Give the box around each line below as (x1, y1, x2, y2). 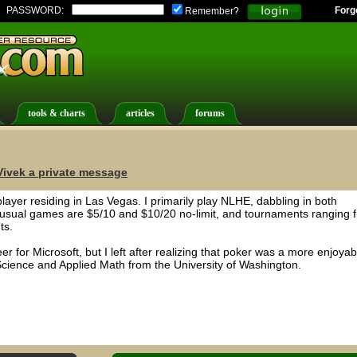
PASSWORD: (6, 6, 64, 15)
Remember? (182, 6, 239, 16)
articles (126, 108, 155, 119)
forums (195, 108, 225, 119)
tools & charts (28, 108, 85, 119)
